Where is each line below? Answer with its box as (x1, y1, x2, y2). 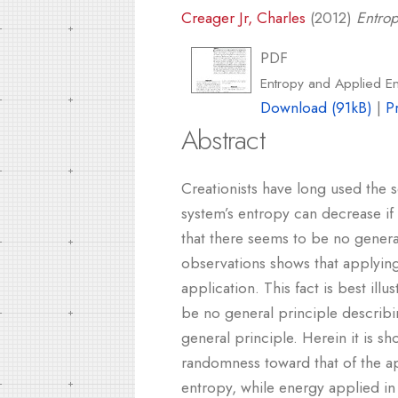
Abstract (181, 121, 265, 160)
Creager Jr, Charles (181, 6, 306, 29)
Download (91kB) (260, 96, 373, 119)
